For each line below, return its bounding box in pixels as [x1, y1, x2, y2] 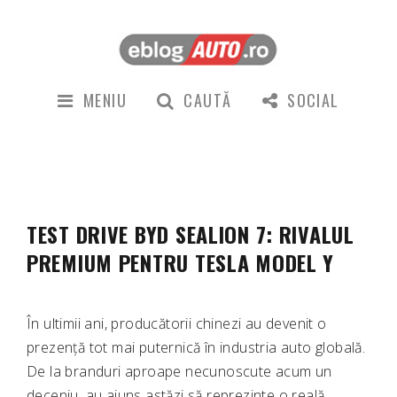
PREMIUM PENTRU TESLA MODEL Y [27, 246, 335, 279]
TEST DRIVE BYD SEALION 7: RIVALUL [27, 218, 354, 251]
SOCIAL [287, 89, 339, 112]
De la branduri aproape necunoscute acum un [27, 362, 332, 382]
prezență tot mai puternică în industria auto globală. [27, 338, 366, 358]
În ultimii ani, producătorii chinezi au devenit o [27, 314, 327, 334]
